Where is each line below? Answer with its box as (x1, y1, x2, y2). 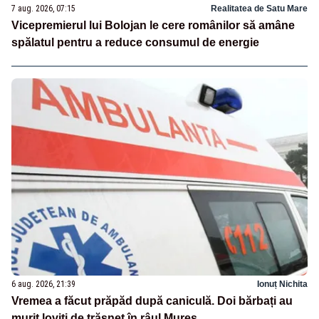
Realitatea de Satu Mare (211, 4, 308, 14)
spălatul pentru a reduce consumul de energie (11, 36, 259, 49)
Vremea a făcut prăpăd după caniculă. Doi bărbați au (11, 295, 293, 308)
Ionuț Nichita (257, 279, 308, 290)
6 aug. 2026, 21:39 (11, 279, 75, 290)
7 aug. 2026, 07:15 (11, 4, 75, 14)
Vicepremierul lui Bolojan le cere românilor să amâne (11, 19, 295, 32)
